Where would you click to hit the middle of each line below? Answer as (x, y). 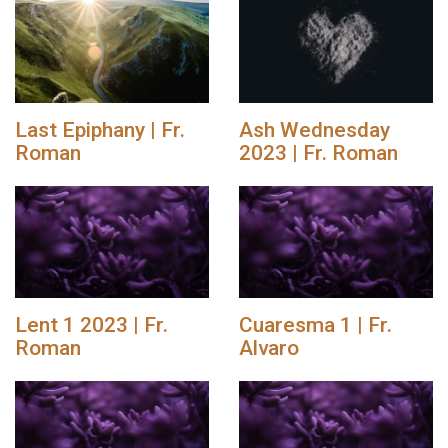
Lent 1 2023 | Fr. (91, 324)
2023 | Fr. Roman (318, 152)
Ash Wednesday (314, 129)
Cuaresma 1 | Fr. (315, 324)
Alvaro (269, 347)
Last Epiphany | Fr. (100, 129)
